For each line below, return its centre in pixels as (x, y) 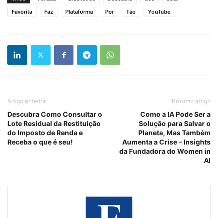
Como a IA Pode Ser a (175, 114)
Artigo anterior (27, 101)
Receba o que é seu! (40, 142)
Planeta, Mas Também (174, 132)
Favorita (22, 11)
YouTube (159, 11)
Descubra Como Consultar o (55, 114)
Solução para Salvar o (175, 123)
